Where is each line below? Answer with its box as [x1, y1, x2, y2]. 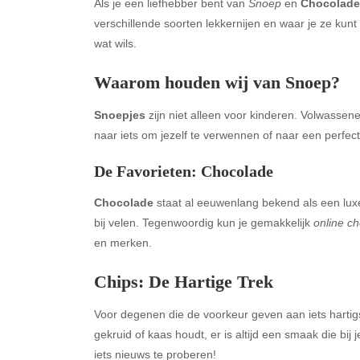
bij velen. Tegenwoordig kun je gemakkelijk [94, 215, 313, 229]
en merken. [94, 235, 152, 249]
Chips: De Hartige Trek [94, 271, 273, 292]
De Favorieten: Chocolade [94, 162, 273, 180]
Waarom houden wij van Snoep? [94, 72, 340, 92]
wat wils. [94, 37, 137, 50]
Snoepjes [94, 108, 145, 121]
